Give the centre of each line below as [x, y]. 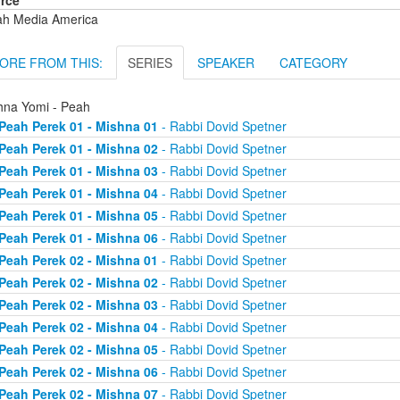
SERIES [150, 63]
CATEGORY [313, 63]
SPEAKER [226, 63]
